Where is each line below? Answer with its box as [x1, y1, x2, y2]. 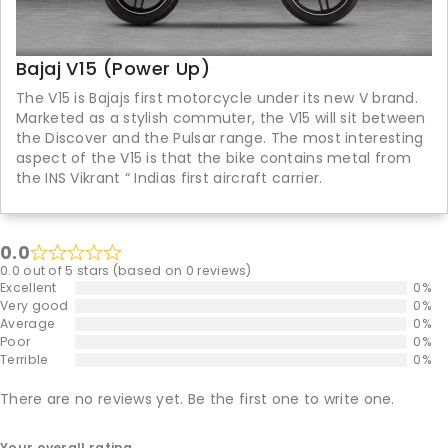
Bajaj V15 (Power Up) [16, 56, 210, 82]
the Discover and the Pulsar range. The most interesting [16, 128, 424, 149]
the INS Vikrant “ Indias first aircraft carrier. [16, 168, 323, 189]
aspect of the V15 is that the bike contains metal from [16, 148, 412, 169]
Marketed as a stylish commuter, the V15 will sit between [16, 108, 426, 129]
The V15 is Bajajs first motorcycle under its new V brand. [16, 88, 419, 109]
